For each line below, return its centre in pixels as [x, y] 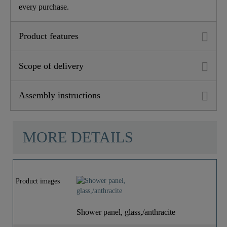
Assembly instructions [60, 95]
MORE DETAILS [78, 137]
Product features [49, 36]
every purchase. [44, 7]
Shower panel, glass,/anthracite [126, 212]
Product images [38, 181]
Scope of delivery [51, 66]
